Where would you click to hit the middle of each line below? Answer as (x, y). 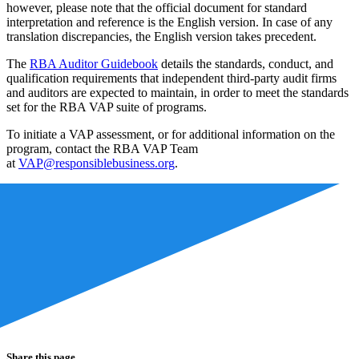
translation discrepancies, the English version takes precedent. (161, 36)
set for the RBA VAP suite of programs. (107, 107)
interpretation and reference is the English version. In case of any (169, 22)
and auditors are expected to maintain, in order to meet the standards (177, 92)
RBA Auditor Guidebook (94, 63)
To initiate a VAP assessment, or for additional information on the (171, 134)
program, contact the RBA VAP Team (102, 148)
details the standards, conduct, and (246, 63)
